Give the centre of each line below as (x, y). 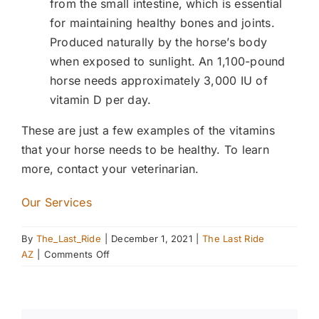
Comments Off (77, 255)
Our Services (57, 203)
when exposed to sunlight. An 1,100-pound (168, 62)
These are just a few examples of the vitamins (148, 131)
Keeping (128, 270)
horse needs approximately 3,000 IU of (159, 81)
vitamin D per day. (103, 100)
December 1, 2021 (152, 239)
